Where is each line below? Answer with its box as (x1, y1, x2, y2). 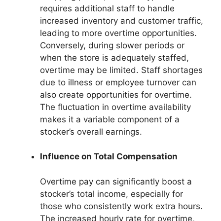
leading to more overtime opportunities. (40, 28, 197, 38)
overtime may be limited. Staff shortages (40, 65, 203, 75)
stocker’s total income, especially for (40, 188, 183, 199)
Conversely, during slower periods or (40, 40, 184, 50)
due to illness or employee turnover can (40, 77, 196, 87)
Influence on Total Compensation (40, 151, 178, 162)
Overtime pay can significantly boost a (40, 176, 192, 186)
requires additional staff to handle (40, 3, 175, 13)
